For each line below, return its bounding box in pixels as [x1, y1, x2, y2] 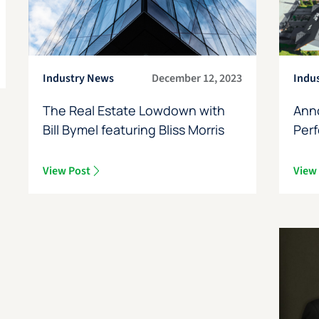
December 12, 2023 [152, 70, 243, 86]
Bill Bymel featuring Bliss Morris [42, 120, 224, 138]
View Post [42, 162, 90, 179]
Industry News [42, 70, 114, 86]
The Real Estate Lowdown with [42, 101, 225, 119]
